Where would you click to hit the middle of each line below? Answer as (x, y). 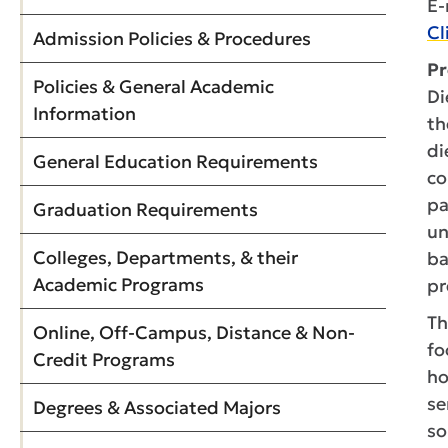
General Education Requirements (175, 161)
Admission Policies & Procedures (172, 38)
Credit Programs (104, 359)
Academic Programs (118, 284)
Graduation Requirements (145, 209)
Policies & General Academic (153, 86)
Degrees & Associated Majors (157, 407)
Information (84, 113)
